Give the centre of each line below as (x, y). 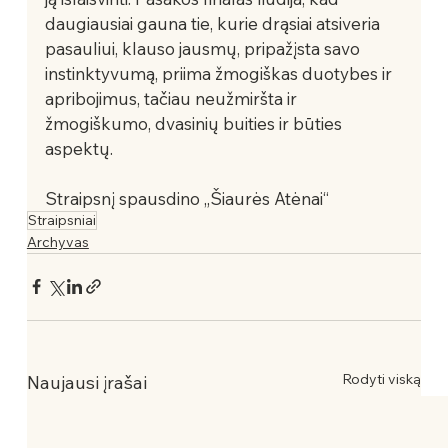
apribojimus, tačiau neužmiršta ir (172, 98)
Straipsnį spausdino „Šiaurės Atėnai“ (186, 198)
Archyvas (57, 241)
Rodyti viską (382, 378)
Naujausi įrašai (86, 382)
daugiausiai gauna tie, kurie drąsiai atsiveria (214, 23)
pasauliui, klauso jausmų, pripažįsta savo (204, 48)
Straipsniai (61, 219)
